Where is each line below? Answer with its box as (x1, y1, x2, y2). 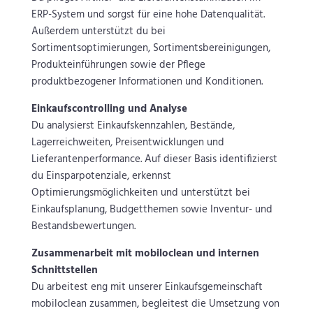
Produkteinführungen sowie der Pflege (31, 57, 205, 74)
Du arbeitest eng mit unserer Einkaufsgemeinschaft (31, 279, 263, 296)
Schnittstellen (31, 262, 98, 279)
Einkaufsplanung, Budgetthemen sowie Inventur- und (31, 201, 272, 219)
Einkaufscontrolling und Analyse (31, 101, 187, 118)
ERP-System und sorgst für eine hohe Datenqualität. (31, 6, 265, 24)
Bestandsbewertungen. (31, 218, 136, 235)
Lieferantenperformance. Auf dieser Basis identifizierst (31, 151, 277, 168)
